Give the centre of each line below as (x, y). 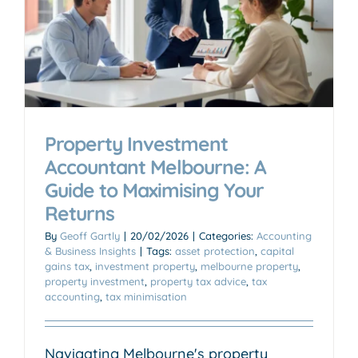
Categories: (228, 235)
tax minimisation (146, 296)
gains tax (67, 266)
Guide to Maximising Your (154, 189)
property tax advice (198, 281)
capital (277, 251)
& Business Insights (90, 251)
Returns (80, 213)
